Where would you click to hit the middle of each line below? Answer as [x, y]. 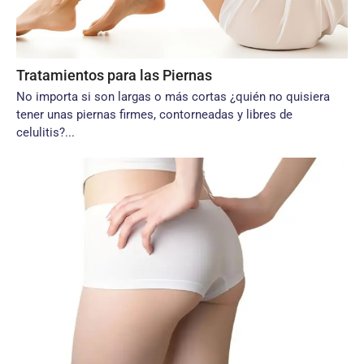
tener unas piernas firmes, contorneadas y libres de [154, 115]
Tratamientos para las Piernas [114, 75]
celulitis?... [45, 132]
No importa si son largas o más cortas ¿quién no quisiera [173, 97]
